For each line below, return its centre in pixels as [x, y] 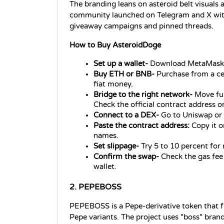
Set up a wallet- [122, 64]
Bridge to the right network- [143, 95]
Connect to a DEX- [127, 115]
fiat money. [113, 84]
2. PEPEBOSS [95, 187]
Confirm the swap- [127, 157]
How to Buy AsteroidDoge [115, 45]
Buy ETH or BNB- [125, 74]
